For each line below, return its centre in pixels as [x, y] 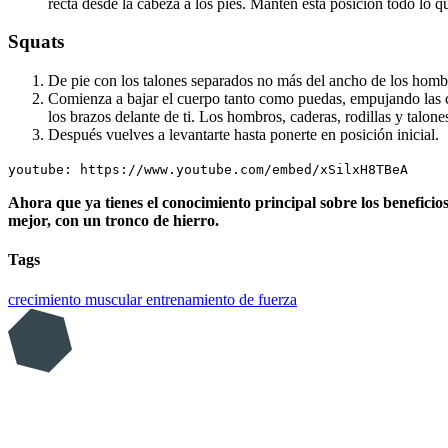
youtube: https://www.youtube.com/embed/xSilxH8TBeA [208, 170]
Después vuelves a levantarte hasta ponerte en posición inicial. [243, 135]
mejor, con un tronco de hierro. [113, 221]
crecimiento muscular [77, 299]
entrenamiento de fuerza [221, 299]
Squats [36, 42]
